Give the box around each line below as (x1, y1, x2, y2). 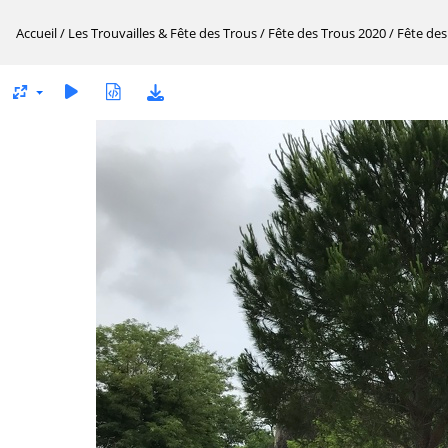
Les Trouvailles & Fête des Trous (68, 24, 257, 42)
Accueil (16, 24, 57, 42)
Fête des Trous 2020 (268, 24, 386, 42)
